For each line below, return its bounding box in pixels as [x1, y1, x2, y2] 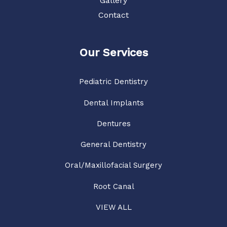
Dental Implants [83, 98, 144, 107]
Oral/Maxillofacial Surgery [65, 161, 162, 170]
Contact [98, 10, 129, 20]
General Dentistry [81, 140, 146, 149]
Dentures [96, 119, 131, 128]
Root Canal [93, 181, 134, 191]
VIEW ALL [95, 202, 132, 212]
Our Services [79, 46, 148, 59]
